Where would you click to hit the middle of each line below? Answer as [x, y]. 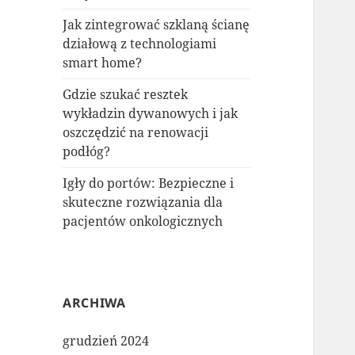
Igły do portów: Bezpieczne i [149, 183]
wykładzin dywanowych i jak [151, 114]
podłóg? [87, 152]
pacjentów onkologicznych [143, 221]
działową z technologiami [140, 44]
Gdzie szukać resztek [126, 95]
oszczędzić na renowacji [136, 133]
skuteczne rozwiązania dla [143, 202]
